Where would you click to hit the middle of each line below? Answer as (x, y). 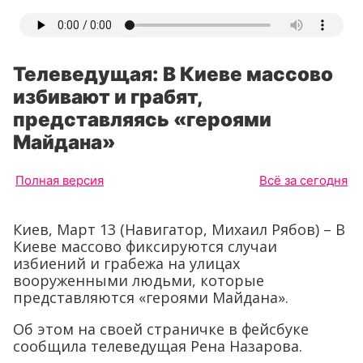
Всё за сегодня (303, 180)
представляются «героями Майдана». (151, 297)
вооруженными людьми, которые (139, 280)
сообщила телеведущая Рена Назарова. (158, 346)
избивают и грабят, (108, 97)
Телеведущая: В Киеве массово (173, 74)
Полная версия (60, 180)
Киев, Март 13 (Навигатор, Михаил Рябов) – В (179, 229)
